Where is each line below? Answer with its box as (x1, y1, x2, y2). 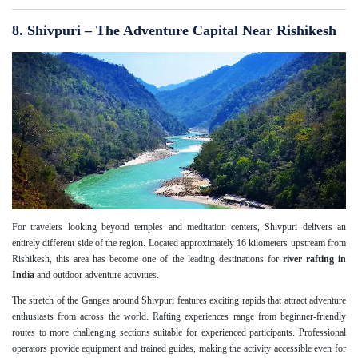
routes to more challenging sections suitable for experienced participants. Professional (12, 326, 346, 338)
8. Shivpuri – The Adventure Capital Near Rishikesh (12, 22, 336, 38)
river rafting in (282, 253, 347, 265)
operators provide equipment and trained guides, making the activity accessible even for (12, 342, 346, 354)
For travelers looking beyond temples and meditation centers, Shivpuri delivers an (12, 221, 346, 233)
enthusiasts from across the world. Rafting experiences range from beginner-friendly (12, 310, 346, 322)
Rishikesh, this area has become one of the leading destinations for (12, 253, 283, 265)
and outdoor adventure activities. (34, 268, 159, 280)
